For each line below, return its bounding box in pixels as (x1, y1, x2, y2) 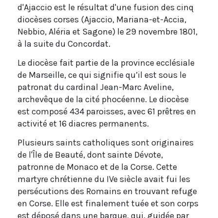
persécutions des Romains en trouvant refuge (18, 185, 197, 197)
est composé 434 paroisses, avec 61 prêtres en (18, 106, 196, 117)
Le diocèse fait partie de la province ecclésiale (18, 57, 195, 68)
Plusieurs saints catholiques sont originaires (18, 137, 194, 148)
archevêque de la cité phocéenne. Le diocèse (18, 93, 189, 105)
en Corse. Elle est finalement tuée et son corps (18, 198, 199, 209)
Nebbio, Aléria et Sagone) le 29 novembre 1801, (18, 26, 198, 37)
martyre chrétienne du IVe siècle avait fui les (18, 173, 190, 184)
